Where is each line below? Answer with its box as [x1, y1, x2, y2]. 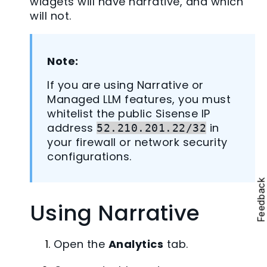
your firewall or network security [47, 135, 228, 150]
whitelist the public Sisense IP [47, 106, 210, 122]
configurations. [47, 149, 132, 164]
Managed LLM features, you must [47, 92, 231, 107]
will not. [30, 8, 72, 24]
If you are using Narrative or [47, 77, 204, 93]
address [47, 120, 97, 136]
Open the [54, 237, 108, 252]
